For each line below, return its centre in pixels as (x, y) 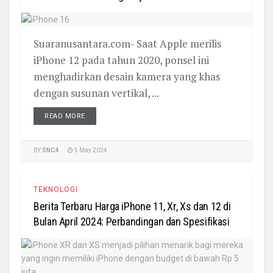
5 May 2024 (90, 151)
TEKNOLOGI (56, 190)
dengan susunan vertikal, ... (96, 93)
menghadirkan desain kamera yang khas (127, 77)
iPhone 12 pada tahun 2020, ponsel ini (121, 60)
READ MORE (65, 116)
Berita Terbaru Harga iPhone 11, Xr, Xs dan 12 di (132, 206)
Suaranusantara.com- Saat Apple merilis (127, 44)
